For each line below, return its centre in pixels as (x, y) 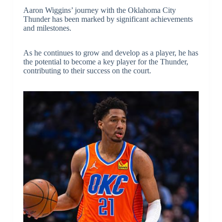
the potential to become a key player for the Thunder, (106, 61)
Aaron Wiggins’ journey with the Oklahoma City (99, 10)
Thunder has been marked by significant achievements (108, 19)
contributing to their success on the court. (87, 70)
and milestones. (47, 28)
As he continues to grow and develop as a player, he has (111, 53)
